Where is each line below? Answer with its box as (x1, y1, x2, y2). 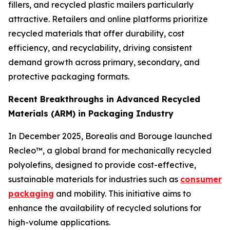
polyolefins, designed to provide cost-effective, (8, 160, 196, 170)
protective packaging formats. (8, 71, 129, 82)
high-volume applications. (8, 217, 110, 228)
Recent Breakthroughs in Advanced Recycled (8, 94, 200, 105)
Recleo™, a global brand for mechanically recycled (8, 145, 212, 156)
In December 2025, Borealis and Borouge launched (8, 131, 212, 142)
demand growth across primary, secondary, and (8, 57, 200, 68)
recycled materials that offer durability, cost (8, 28, 184, 39)
